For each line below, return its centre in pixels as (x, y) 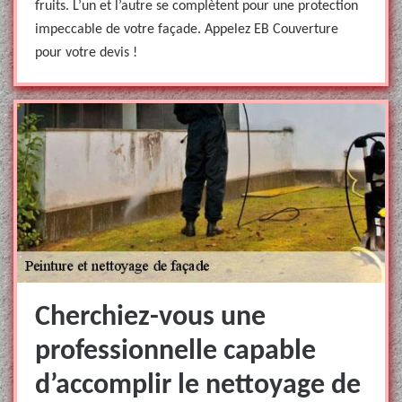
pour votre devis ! (86, 53)
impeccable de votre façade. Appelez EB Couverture (187, 30)
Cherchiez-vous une (150, 318)
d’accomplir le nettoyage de (198, 386)
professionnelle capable (175, 352)
